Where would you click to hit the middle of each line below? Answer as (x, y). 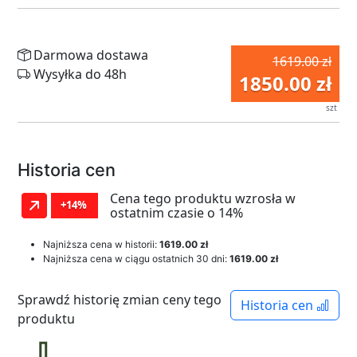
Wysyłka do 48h (78, 74)
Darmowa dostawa (89, 55)
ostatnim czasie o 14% (177, 213)
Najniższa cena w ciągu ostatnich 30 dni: (136, 259)
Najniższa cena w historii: (101, 244)
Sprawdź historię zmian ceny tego (120, 300)
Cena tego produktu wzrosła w (203, 198)
